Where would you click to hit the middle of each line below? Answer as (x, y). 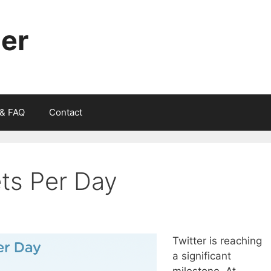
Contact (66, 112)
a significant (201, 256)
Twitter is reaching (217, 241)
